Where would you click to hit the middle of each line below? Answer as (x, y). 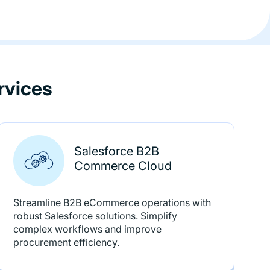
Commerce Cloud (123, 165)
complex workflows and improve (88, 229)
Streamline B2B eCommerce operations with (112, 202)
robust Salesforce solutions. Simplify (96, 216)
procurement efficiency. (67, 242)
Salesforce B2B (117, 151)
